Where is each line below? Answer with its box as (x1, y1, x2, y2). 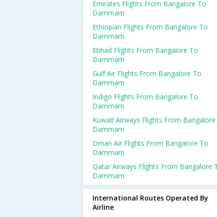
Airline (93, 202, 114, 212)
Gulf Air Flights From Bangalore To (93, 69, 201, 78)
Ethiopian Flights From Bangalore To (93, 22, 208, 31)
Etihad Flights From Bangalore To (93, 46, 198, 55)
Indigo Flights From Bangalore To (93, 92, 198, 101)
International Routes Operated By (93, 193, 208, 202)
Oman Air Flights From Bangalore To (93, 139, 208, 148)
